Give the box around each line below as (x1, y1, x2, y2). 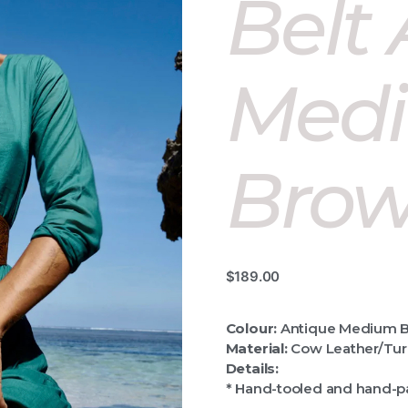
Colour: (225, 319, 278, 337)
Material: (225, 339, 288, 357)
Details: (225, 359, 279, 377)
